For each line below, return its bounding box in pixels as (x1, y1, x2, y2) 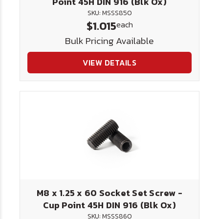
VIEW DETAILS (83, 57, 136, 68)
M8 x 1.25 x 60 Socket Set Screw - (36, 186, 183, 199)
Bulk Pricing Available (65, 34, 154, 48)
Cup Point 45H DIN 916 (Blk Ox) (43, 198, 176, 212)
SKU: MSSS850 (87, 8, 132, 18)
